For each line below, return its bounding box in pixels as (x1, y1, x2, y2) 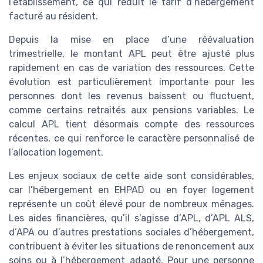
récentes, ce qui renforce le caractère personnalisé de (9, 132, 254, 144)
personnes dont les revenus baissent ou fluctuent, (9, 90, 254, 102)
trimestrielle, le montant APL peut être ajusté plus (9, 48, 254, 59)
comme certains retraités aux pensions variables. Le (9, 104, 254, 116)
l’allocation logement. (9, 146, 103, 158)
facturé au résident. (9, 10, 98, 22)
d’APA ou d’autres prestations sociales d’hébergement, (9, 226, 254, 238)
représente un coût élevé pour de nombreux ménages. (9, 198, 254, 210)
